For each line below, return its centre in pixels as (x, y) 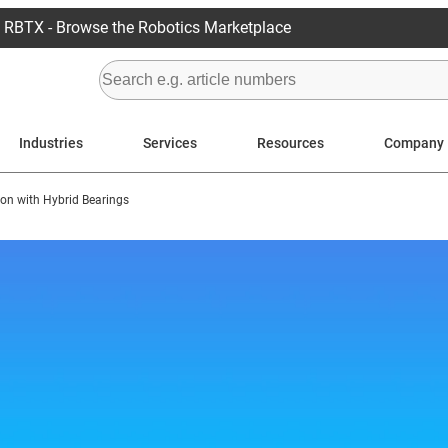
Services (170, 142)
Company (414, 142)
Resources (290, 142)
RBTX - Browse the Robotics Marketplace (147, 27)
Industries (51, 142)
